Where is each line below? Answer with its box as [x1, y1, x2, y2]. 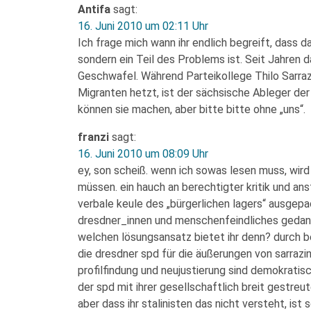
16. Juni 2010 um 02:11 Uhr [78, 19, 208, 33]
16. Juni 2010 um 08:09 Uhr [78, 147, 208, 160]
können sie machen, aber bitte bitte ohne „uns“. [78, 103, 305, 116]
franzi [78, 131, 109, 144]
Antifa [78, 3, 110, 16]
